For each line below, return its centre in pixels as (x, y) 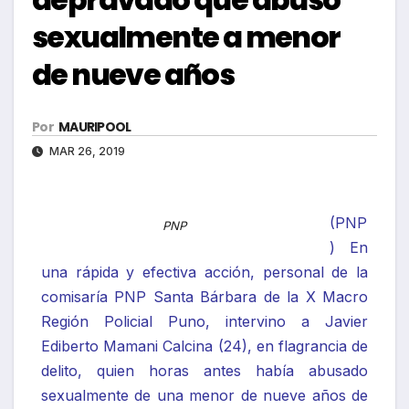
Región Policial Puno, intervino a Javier (204, 322)
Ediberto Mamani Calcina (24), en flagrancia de (204, 346)
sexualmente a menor (186, 37)
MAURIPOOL (94, 127)
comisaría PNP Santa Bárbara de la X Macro (204, 297)
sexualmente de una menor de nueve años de (204, 396)
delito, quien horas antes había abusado (204, 371)
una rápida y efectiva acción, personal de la (204, 273)
